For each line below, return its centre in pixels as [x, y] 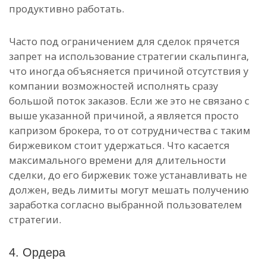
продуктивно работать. [66, 9]
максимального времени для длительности [118, 160]
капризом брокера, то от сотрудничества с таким [130, 130]
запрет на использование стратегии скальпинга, [129, 56]
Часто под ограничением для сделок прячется [124, 41]
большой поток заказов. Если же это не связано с [129, 101]
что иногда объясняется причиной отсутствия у [129, 71]
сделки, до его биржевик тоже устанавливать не [128, 175]
